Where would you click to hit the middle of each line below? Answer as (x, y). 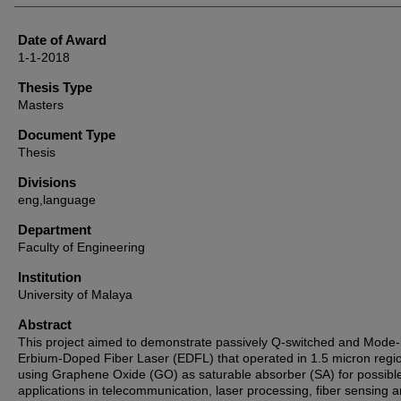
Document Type (67, 135)
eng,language (57, 200)
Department (55, 230)
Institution (50, 277)
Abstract (45, 324)
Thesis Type (55, 87)
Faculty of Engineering (81, 247)
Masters (41, 105)
